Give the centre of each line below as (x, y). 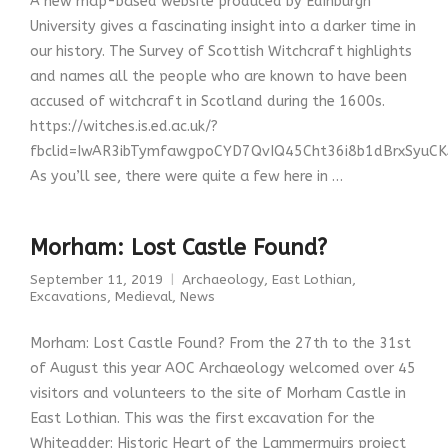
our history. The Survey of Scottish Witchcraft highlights (221, 52)
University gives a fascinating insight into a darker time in (223, 27)
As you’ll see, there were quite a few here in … (186, 177)
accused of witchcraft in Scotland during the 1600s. (209, 102)
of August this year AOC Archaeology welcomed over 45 (223, 369)
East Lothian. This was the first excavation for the (202, 419)
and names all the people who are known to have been (218, 77)
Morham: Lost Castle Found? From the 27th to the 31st (220, 344)
